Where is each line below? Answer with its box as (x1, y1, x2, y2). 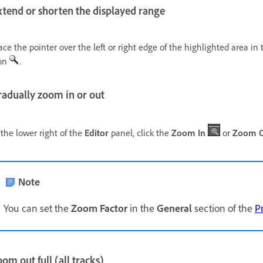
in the (127, 201, 157, 214)
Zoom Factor (71, 201, 127, 214)
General (157, 201, 192, 214)
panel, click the (109, 126, 171, 139)
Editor (85, 126, 109, 139)
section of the (192, 201, 255, 214)
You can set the (4, 201, 71, 214)
